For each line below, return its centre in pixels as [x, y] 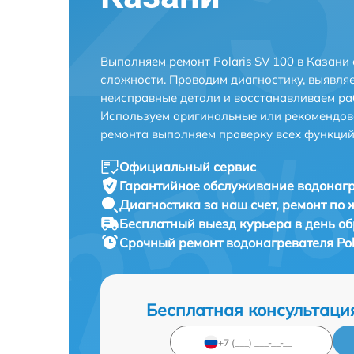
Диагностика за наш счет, [201, 205]
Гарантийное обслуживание [208, 186]
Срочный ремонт [173, 243]
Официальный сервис [188, 167]
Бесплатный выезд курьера [207, 224]
